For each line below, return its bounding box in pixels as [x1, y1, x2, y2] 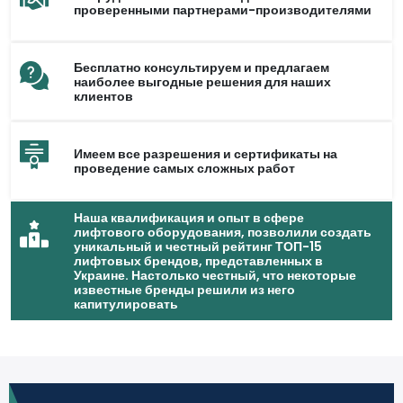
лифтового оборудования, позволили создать [74, 223, 372, 241]
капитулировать [74, 295, 178, 313]
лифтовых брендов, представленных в [74, 252, 323, 270]
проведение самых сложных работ [74, 158, 295, 177]
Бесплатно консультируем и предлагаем [74, 58, 329, 76]
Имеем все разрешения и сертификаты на [74, 144, 337, 163]
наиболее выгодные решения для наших [74, 72, 331, 91]
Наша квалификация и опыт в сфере [74, 209, 304, 227]
